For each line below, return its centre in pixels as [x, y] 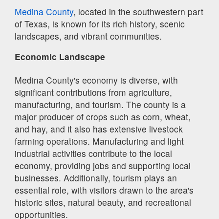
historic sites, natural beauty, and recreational [103, 202]
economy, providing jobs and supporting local [103, 166]
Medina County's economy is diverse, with [96, 80]
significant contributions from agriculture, [93, 92]
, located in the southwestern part [138, 11]
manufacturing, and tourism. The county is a [100, 105]
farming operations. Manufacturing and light [99, 141]
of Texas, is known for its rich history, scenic [100, 23]
